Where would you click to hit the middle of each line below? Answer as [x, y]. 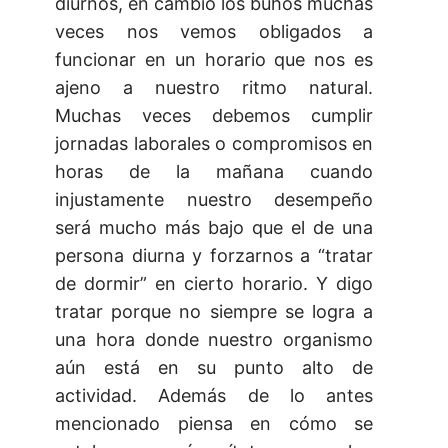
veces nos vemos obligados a [214, 32]
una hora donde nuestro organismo [214, 340]
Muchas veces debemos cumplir [214, 116]
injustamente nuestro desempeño [214, 200]
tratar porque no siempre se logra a [214, 312]
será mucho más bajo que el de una [214, 228]
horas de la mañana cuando [214, 172]
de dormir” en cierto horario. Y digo [214, 284]
